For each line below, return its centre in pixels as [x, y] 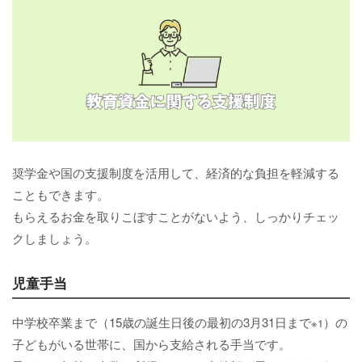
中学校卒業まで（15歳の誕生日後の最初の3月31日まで [162, 322]
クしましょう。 [55, 238]
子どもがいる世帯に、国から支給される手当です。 [152, 344]
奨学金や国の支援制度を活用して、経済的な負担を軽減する [176, 173]
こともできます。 [61, 195]
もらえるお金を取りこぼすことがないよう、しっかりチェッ [176, 217]
